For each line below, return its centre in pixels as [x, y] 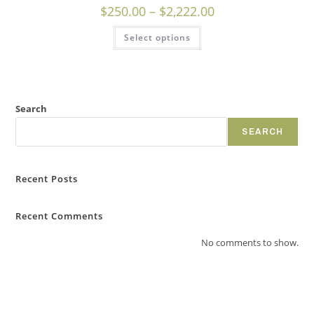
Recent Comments [60, 216]
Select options [157, 37]
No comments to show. [250, 242]
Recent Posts [47, 178]
